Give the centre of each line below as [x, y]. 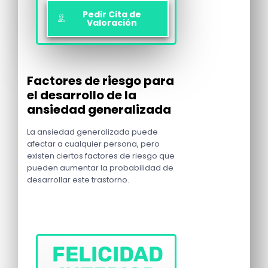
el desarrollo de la [82, 95]
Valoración [112, 22]
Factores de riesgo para [100, 81]
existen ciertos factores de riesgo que [101, 156]
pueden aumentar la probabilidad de [100, 168]
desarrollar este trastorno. [78, 180]
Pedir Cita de [112, 14]
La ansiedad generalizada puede [92, 132]
